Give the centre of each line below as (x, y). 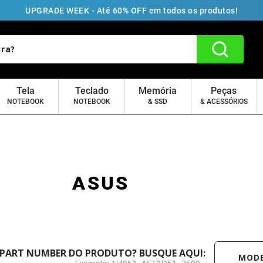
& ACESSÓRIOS (224, 102)
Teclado (92, 91)
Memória (158, 91)
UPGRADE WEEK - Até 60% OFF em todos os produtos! (131, 10)
